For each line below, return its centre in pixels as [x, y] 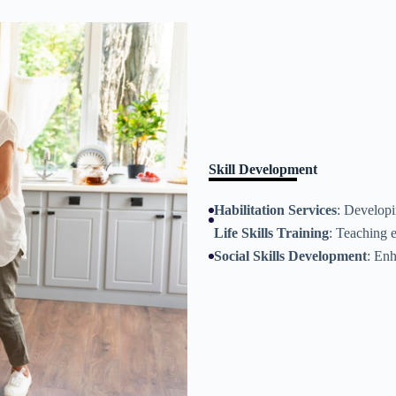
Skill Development [263, 169]
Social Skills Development [290, 256]
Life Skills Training [271, 233]
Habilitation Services [275, 210]
